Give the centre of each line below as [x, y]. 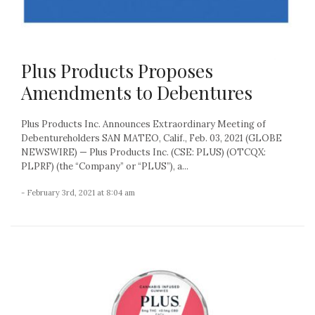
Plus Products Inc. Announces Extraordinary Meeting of [143, 124]
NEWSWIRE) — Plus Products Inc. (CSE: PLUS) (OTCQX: [143, 152]
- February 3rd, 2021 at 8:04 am [78, 192]
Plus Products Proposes [117, 70]
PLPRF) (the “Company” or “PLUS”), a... [105, 166]
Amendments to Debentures [137, 92]
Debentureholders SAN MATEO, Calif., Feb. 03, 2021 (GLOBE [152, 138]
